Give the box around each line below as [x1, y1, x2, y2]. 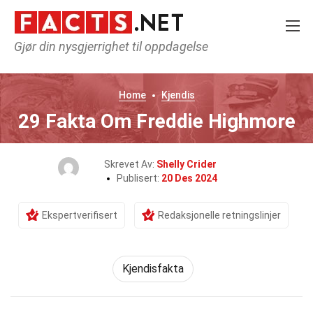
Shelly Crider [156, 159, 217, 170]
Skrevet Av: [103, 159, 156, 170]
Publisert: [117, 173, 161, 184]
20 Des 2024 [161, 173, 217, 184]
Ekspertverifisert [41, 210, 117, 221]
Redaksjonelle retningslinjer [157, 210, 281, 221]
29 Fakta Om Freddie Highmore [17, 110, 296, 133]
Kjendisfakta [122, 262, 184, 275]
